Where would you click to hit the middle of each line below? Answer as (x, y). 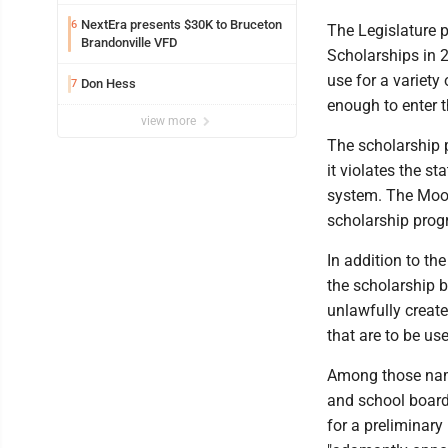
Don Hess (108, 83)
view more (170, 120)
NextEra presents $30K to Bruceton (181, 24)
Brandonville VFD (129, 42)
